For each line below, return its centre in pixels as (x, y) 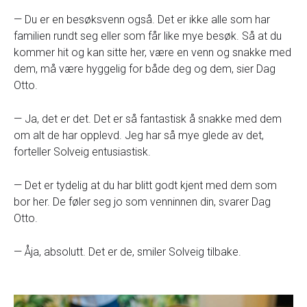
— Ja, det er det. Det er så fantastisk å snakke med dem (148, 119)
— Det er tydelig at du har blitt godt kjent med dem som (145, 185)
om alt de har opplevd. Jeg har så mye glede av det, (139, 135)
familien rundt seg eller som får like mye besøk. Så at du (148, 36)
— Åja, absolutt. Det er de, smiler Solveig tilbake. (127, 251)
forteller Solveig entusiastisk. (82, 151)
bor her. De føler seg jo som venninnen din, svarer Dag (142, 201)
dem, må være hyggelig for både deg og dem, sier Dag (145, 69)
